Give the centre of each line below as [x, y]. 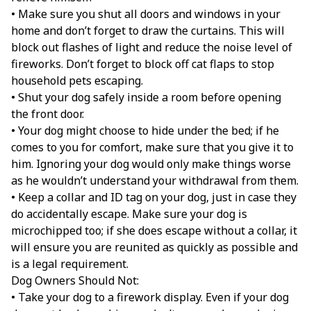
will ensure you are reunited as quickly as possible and [154, 247]
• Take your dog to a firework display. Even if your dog [150, 297]
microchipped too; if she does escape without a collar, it [154, 230]
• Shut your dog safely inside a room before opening [146, 97]
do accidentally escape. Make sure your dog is [129, 214]
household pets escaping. [77, 81]
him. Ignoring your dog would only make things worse [151, 164]
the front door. [48, 114]
